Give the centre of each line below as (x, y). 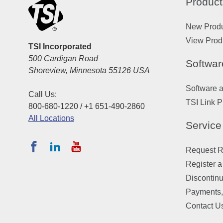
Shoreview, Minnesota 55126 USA (89, 71)
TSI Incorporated (60, 47)
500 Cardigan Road (63, 59)
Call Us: (43, 95)
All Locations (51, 118)
